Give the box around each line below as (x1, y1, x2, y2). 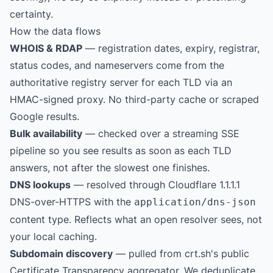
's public (211, 247, 249, 260)
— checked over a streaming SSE (82, 127, 239, 140)
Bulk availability (10, 127, 82, 140)
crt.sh (185, 247, 211, 260)
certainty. (10, 8, 53, 20)
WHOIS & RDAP (10, 42, 82, 54)
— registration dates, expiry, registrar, (82, 42, 260, 54)
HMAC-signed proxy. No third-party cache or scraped (10, 93, 259, 105)
